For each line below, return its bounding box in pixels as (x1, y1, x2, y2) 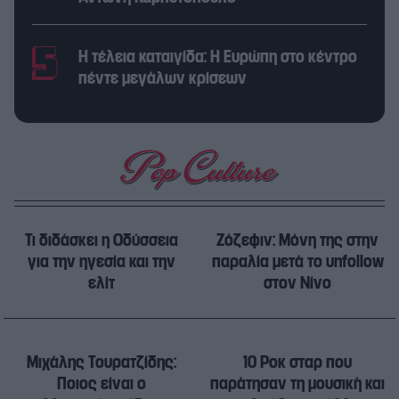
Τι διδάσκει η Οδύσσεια (25, 230, 178, 252)
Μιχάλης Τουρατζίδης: (27, 352, 176, 374)
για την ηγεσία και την (28, 251, 175, 273)
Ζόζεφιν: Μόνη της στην (216, 230, 379, 252)
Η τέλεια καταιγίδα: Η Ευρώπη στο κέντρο (78, 46, 357, 69)
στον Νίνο (264, 273, 331, 295)
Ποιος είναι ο (57, 373, 146, 395)
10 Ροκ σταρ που (243, 352, 352, 374)
